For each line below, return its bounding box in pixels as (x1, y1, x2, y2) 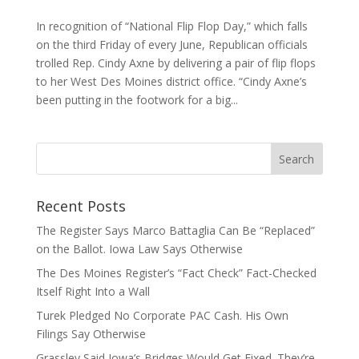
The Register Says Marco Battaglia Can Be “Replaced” (35, 223, 315, 238)
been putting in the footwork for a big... (35, 92, 238, 107)
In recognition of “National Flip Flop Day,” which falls (35, 18, 308, 34)
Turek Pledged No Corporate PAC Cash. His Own (35, 308, 288, 323)
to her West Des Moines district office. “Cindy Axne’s (35, 74, 307, 89)
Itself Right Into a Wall (35, 284, 150, 299)
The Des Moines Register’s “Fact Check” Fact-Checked (35, 265, 317, 280)
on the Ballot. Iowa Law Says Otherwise (35, 241, 243, 256)
